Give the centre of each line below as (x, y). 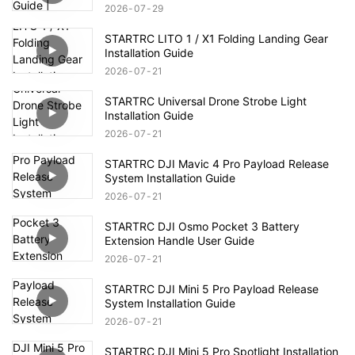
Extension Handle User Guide (179, 240)
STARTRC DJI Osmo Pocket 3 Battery (202, 226)
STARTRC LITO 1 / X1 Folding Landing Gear (216, 38)
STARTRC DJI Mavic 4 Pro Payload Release (217, 163)
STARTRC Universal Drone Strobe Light (206, 101)
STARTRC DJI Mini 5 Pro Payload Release (212, 288)
